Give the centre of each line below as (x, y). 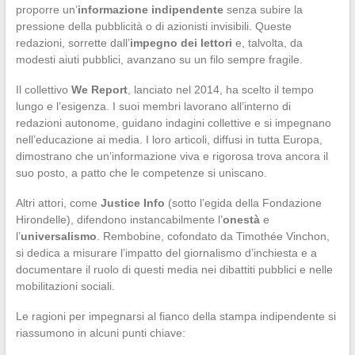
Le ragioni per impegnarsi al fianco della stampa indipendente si (176, 317)
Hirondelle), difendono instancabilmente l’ (119, 220)
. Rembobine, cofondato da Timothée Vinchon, (213, 237)
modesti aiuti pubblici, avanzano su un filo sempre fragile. (159, 60)
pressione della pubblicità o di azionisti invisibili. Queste (153, 27)
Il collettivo (43, 90)
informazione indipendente (150, 10)
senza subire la (263, 10)
